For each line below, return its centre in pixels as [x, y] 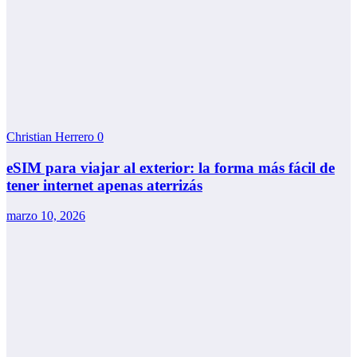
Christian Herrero [52, 136]
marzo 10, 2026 [46, 216]
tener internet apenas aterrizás [104, 185]
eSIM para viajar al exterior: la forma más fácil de [171, 167]
